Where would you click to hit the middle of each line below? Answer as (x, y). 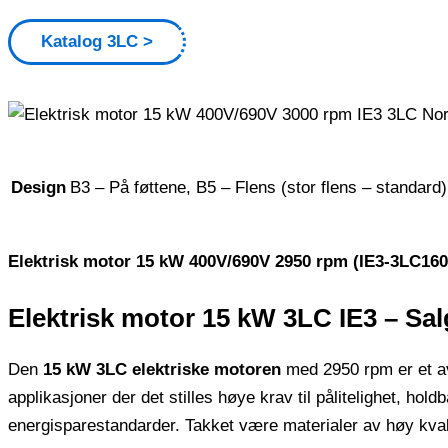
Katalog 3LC (89, 42)
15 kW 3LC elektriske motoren (162, 370)
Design (38, 188)
